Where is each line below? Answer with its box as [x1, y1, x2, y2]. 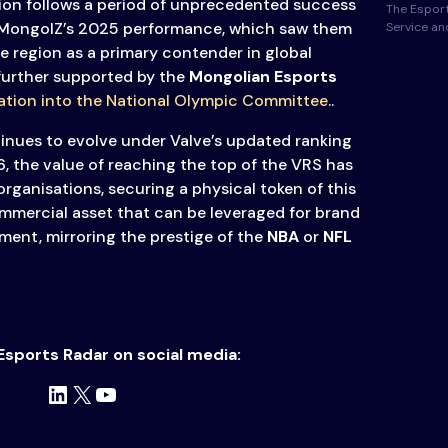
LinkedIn [44, 377, 137, 409]
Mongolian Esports [188, 66, 337, 88]
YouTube [92, 377, 188, 409]
